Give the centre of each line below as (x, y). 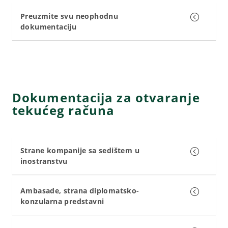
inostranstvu (44, 161)
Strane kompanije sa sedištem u (80, 150)
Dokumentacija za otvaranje (106, 97)
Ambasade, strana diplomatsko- (80, 190)
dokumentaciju (49, 26)
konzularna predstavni (62, 201)
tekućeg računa (64, 110)
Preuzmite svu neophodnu (69, 16)
